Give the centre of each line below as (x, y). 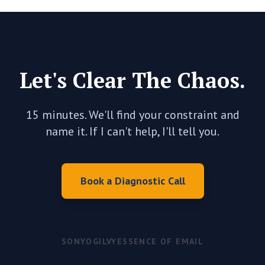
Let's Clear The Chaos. (132, 80)
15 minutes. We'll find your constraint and (132, 115)
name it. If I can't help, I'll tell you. (132, 131)
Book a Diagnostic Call (132, 181)
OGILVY (101, 241)
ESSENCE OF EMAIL (160, 241)
